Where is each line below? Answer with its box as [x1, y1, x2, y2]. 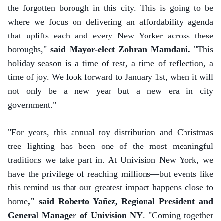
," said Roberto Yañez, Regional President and [28, 196, 213, 206]
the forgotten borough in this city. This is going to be [8, 3, 213, 13]
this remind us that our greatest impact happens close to [8, 183, 213, 192]
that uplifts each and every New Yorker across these [8, 31, 213, 40]
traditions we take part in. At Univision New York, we [8, 155, 213, 165]
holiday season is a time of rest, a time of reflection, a [8, 58, 213, 68]
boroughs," [8, 44, 51, 54]
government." [8, 100, 56, 110]
